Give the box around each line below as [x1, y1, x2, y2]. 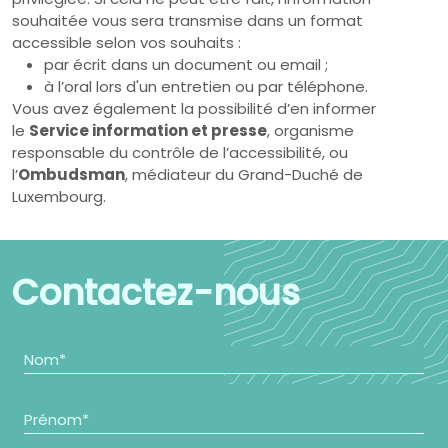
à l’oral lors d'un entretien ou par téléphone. [44, 76, 368, 97]
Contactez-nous [12, 268, 300, 317]
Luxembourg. [12, 186, 106, 207]
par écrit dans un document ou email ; [44, 54, 328, 75]
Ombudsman [18, 164, 125, 185]
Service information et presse [29, 120, 267, 141]
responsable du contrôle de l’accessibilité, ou [12, 142, 348, 163]
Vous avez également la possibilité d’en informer [12, 98, 376, 119]
